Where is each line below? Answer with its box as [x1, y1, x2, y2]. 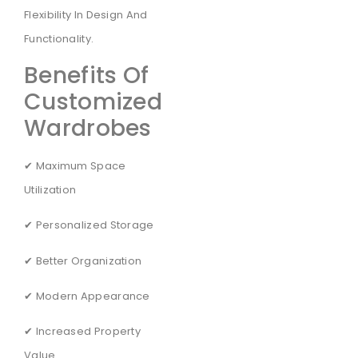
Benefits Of [24, 59, 149, 91]
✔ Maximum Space [24, 157, 126, 173]
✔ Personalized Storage [24, 217, 154, 233]
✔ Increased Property [24, 324, 141, 340]
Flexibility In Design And [24, 6, 148, 22]
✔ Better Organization [24, 253, 142, 268]
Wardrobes [24, 112, 152, 144]
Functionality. [24, 30, 94, 46]
